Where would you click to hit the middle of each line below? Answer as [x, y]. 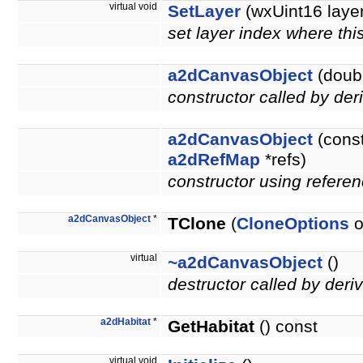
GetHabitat [211, 327]
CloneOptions [293, 224]
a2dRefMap [214, 160]
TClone [197, 224]
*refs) [283, 160]
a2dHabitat [126, 322]
